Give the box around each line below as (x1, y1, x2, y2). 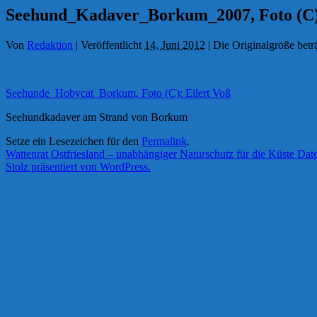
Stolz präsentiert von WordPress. (6, 160, 151, 173)
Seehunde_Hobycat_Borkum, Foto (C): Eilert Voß (6, 86, 231, 99)
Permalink (142, 134, 187, 147)
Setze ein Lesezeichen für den (6, 134, 142, 147)
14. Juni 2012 (144, 38, 205, 51)
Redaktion (27, 38, 73, 51)
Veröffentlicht (81, 38, 142, 51)
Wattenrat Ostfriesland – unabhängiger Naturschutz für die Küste (6, 147, 297, 160)
